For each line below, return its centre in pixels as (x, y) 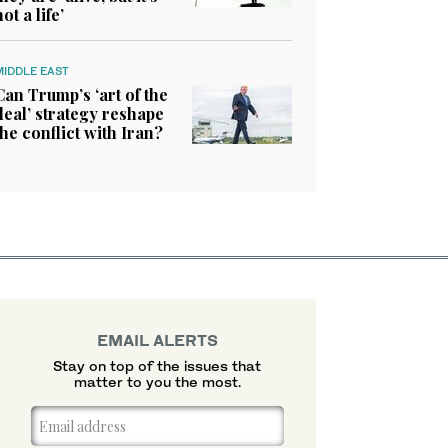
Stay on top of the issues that (157, 366)
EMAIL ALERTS (157, 340)
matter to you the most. (157, 382)
